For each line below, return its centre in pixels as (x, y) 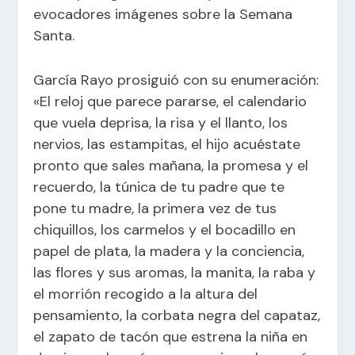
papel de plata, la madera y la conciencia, (169, 251)
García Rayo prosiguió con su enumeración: (176, 80)
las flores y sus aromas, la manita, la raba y (175, 272)
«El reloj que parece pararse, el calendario (170, 101)
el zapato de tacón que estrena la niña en (171, 336)
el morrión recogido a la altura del (146, 294)
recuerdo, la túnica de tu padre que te (159, 187)
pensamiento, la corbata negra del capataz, (177, 315)
